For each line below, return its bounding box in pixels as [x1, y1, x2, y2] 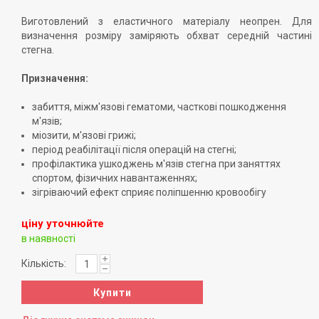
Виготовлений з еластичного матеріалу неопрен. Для [21, 16, 312, 27]
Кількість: [21, 258, 66, 269]
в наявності [21, 233, 75, 244]
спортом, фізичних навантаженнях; [32, 172, 197, 184]
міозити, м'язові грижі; [32, 130, 136, 141]
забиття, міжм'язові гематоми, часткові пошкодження [32, 101, 286, 113]
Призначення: [21, 73, 88, 84]
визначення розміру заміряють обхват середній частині [21, 30, 312, 41]
